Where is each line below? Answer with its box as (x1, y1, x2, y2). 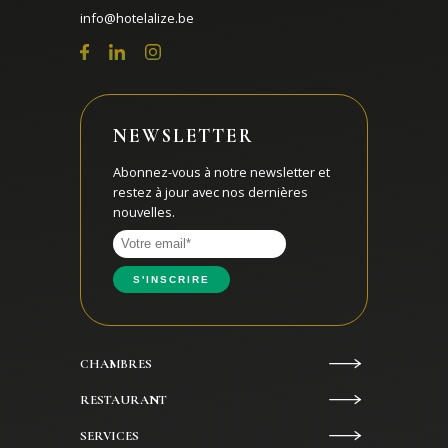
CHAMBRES (80, 355, 152, 372)
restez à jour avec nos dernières (113, 182, 308, 201)
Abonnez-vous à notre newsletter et (113, 162, 330, 181)
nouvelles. (113, 202, 175, 221)
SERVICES (80, 427, 139, 444)
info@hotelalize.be (80, 8, 194, 27)
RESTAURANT (80, 391, 167, 408)
